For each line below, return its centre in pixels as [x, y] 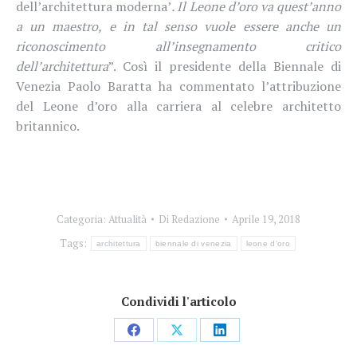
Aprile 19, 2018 [266, 219]
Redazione [196, 219]
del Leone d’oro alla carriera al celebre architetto [178, 106]
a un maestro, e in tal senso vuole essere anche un [178, 26]
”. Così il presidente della [191, 66]
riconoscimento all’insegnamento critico [178, 46]
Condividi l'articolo [178, 301]
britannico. [49, 126]
